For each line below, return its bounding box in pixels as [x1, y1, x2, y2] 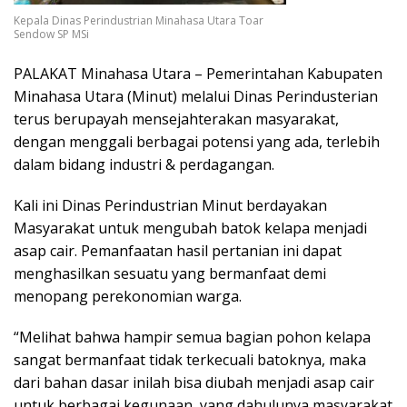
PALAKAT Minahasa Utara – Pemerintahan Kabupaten [14, 64, 382, 84]
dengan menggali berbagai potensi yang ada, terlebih [14, 132, 380, 152]
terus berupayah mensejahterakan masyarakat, [14, 109, 339, 129]
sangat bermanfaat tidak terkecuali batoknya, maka [14, 350, 366, 370]
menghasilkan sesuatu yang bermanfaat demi [14, 263, 326, 283]
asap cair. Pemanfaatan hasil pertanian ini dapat [14, 241, 342, 261]
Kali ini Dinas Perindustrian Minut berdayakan [14, 195, 327, 215]
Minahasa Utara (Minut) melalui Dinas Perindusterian [14, 86, 378, 106]
